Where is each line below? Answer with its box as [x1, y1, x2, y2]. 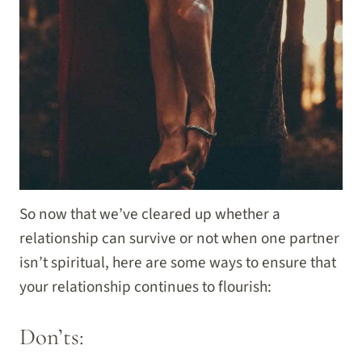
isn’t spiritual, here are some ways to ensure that [19, 251, 336, 275]
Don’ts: [19, 322, 84, 351]
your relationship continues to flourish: [19, 276, 271, 299]
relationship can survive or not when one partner [19, 227, 339, 250]
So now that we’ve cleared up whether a [19, 203, 280, 226]
